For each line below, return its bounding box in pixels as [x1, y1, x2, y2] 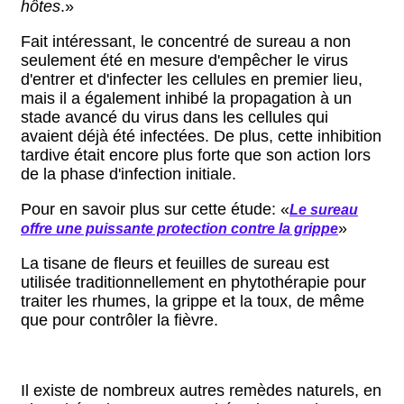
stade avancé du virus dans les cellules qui [21, 108, 328, 126]
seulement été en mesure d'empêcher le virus [21, 51, 348, 69]
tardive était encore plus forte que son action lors [21, 146, 371, 164]
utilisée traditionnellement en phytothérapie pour [21, 273, 366, 291]
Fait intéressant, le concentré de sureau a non [21, 32, 351, 50]
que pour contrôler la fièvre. [21, 311, 218, 329]
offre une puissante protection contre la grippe [21, 221, 338, 236]
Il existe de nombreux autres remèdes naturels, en [21, 381, 381, 399]
